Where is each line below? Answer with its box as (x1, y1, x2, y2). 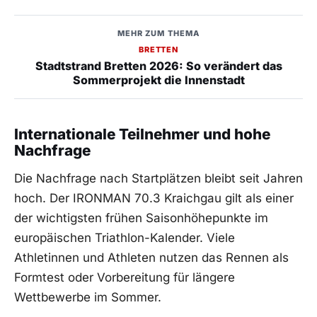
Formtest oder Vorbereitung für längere (14, 270, 235, 285)
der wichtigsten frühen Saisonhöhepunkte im (14, 211, 268, 226)
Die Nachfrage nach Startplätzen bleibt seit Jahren (14, 171, 303, 186)
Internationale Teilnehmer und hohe (14, 125, 270, 143)
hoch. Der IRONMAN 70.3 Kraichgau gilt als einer (14, 191, 294, 206)
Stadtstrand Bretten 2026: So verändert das (35, 59, 282, 74)
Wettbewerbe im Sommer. (14, 290, 161, 305)
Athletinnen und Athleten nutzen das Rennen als (14, 250, 289, 265)
